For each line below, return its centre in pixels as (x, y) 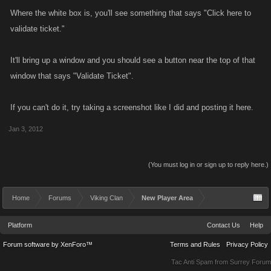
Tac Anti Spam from (201, 262)
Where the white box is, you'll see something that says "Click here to (131, 13)
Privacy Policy (247, 244)
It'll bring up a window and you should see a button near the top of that (133, 60)
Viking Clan (106, 198)
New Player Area (167, 198)
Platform (20, 225)
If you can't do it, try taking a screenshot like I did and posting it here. (132, 107)
